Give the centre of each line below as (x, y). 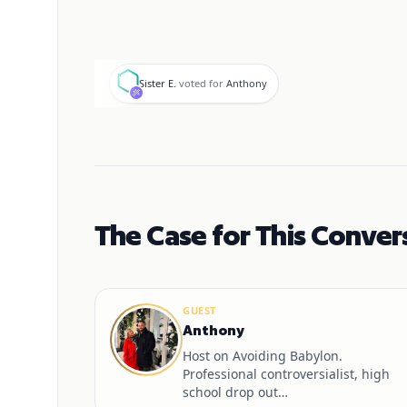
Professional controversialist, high (286, 374)
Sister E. (158, 83)
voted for (201, 83)
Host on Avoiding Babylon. (263, 356)
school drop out (230, 392)
